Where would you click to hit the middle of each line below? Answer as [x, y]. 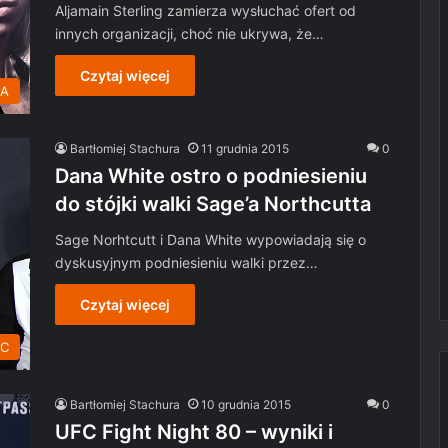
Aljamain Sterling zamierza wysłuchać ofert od [205, 11]
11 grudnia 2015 [245, 148]
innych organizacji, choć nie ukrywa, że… [189, 34]
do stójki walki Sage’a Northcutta [213, 203]
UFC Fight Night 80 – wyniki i [194, 431]
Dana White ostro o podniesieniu [211, 175]
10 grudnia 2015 [246, 404]
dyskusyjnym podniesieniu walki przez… [186, 262]
